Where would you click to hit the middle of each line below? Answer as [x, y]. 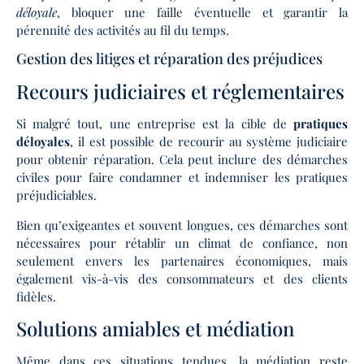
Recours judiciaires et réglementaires [180, 91]
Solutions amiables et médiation [155, 329]
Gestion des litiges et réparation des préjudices [169, 59]
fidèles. [36, 296]
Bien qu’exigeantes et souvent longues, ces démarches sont [182, 225]
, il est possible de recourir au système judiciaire [209, 142]
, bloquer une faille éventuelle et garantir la [202, 12]
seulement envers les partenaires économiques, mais [182, 260]
